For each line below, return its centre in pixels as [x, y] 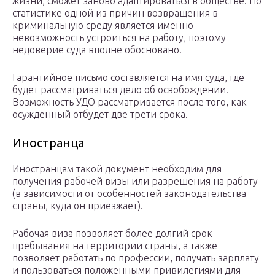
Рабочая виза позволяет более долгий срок [112, 234]
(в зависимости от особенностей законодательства [129, 194]
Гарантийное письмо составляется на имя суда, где [128, 78]
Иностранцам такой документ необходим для [117, 169]
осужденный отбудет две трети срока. [100, 114]
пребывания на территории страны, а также [115, 246]
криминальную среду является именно [103, 25]
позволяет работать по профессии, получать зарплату [136, 258]
